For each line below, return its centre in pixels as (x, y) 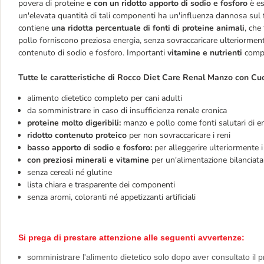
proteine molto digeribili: (74, 123)
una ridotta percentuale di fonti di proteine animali (148, 28)
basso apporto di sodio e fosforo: (91, 148)
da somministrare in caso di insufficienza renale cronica (127, 110)
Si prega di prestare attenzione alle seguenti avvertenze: (131, 237)
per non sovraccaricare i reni (179, 135)
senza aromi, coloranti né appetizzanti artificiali (111, 197)
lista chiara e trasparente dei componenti (101, 185)
